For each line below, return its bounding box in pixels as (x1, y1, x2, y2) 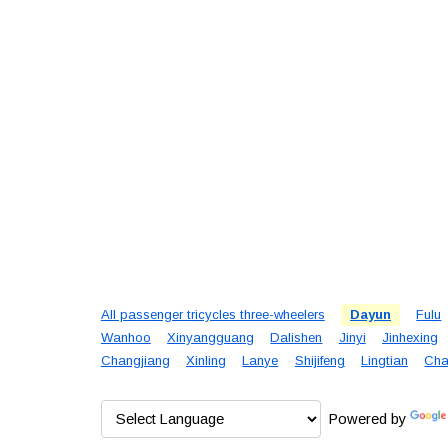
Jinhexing (382, 330, 439, 346)
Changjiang (100, 353, 170, 369)
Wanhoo (100, 330, 151, 346)
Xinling (186, 353, 227, 369)
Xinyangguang (167, 330, 255, 346)
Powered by (320, 411, 410, 428)
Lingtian (361, 353, 409, 369)
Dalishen (270, 330, 323, 346)
